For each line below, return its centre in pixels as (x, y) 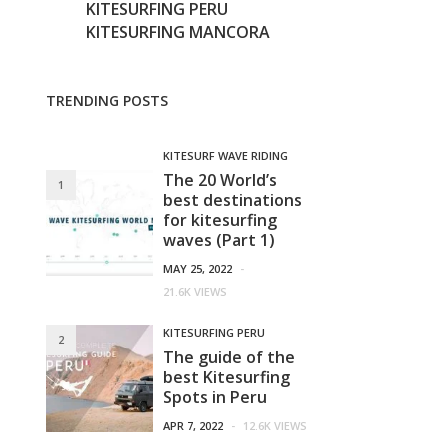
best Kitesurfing (227, 377)
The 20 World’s (220, 180)
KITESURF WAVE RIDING (226, 155)
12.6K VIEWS (275, 425)
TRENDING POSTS (107, 100)
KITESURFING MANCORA (178, 32)
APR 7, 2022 (193, 425)
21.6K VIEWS (195, 291)
